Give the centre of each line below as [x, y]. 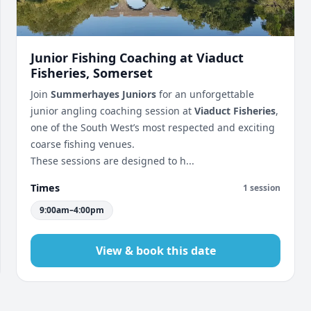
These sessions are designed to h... [112, 161]
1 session [262, 187]
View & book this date [155, 251]
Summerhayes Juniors [103, 94]
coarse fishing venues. [83, 144]
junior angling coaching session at [112, 111]
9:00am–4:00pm [72, 210]
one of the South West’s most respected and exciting [153, 127]
